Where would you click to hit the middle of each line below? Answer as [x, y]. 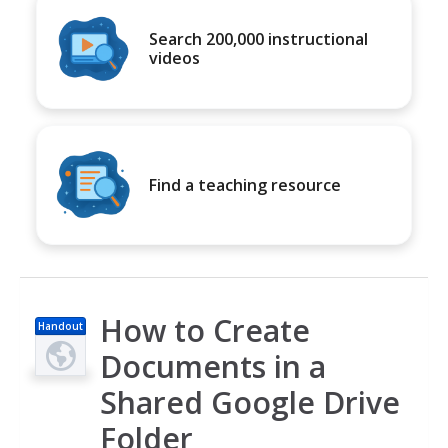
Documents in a [213, 366]
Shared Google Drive [250, 402]
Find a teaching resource [245, 184]
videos [174, 58]
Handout [60, 326]
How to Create [205, 330]
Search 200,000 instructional [258, 39]
